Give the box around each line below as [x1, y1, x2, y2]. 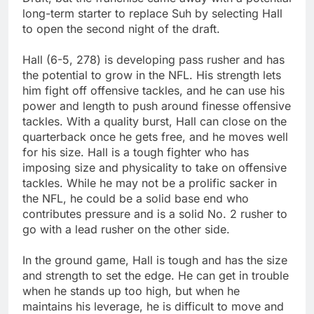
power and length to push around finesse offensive [22, 98, 291, 113]
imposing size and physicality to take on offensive [22, 160, 287, 175]
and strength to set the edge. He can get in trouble [22, 268, 289, 282]
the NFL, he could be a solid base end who [22, 191, 249, 205]
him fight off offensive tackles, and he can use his [22, 83, 285, 97]
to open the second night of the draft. [22, 21, 220, 36]
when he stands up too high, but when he [22, 283, 240, 298]
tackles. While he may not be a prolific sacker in [22, 175, 277, 190]
